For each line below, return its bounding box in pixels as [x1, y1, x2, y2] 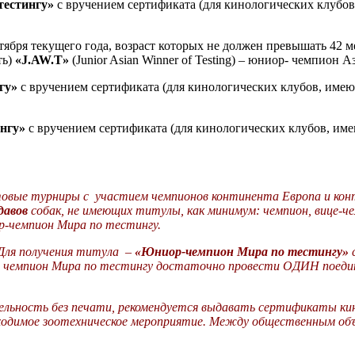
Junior [76, 53, 107, 67]
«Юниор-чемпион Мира [135, 245, 268, 259]
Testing [195, 53, 231, 67]
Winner [142, 53, 178, 67]
